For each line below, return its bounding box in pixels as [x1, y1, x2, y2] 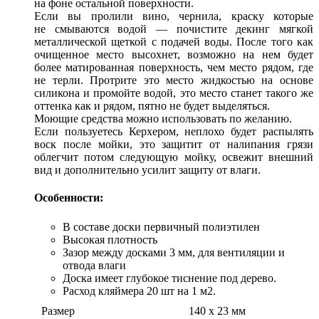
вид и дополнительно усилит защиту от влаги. [34, 164, 261, 177]
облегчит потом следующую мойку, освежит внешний [34, 151, 313, 164]
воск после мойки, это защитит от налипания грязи [34, 138, 313, 151]
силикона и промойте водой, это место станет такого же [34, 87, 313, 100]
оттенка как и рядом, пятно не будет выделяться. [34, 100, 270, 113]
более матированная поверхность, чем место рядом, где [34, 61, 313, 74]
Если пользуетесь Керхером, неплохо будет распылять [34, 125, 313, 138]
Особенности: [34, 192, 103, 204]
